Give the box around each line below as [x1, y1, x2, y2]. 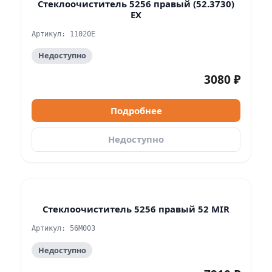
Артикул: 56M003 [32, 223, 95, 233]
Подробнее [110, 104, 162, 117]
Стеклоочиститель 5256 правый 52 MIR [42, 203, 229, 216]
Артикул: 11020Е [32, 29, 95, 38]
